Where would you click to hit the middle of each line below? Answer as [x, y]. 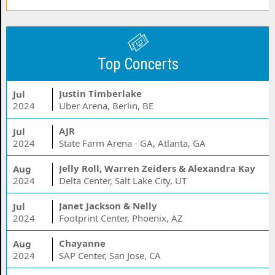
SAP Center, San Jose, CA [110, 255]
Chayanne [83, 243]
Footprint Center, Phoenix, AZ [121, 218]
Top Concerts [138, 64]
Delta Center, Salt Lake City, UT [123, 180]
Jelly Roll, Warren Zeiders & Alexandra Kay [157, 168]
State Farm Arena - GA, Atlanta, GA [133, 143]
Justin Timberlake [101, 93]
